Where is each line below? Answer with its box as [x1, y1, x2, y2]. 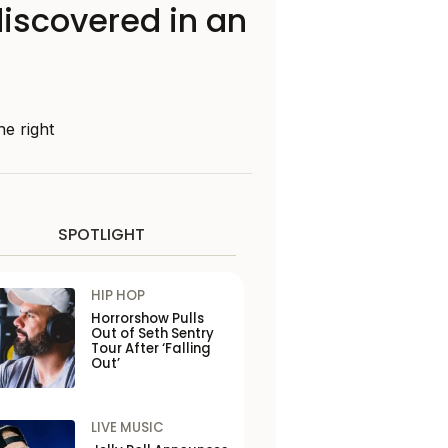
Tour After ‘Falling [90, 339, 211, 358]
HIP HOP [90, 286, 145, 305]
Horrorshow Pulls [90, 309, 204, 328]
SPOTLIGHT [57, 223, 145, 246]
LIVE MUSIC [90, 418, 164, 437]
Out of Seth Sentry [90, 324, 214, 343]
